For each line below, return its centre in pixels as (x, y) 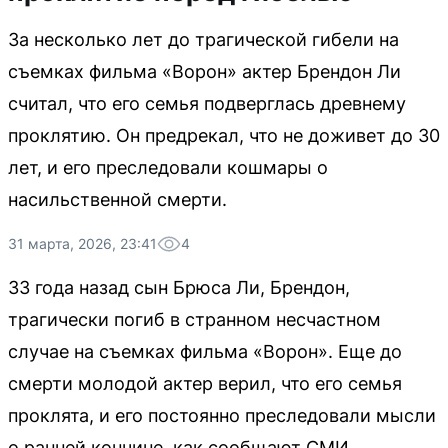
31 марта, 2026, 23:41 (82, 243)
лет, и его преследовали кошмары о (168, 167)
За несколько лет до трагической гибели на (203, 39)
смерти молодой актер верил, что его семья (205, 383)
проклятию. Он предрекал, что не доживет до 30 (224, 135)
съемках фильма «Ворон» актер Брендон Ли (204, 71)
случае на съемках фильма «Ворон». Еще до (205, 351)
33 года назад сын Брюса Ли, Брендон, (179, 287)
